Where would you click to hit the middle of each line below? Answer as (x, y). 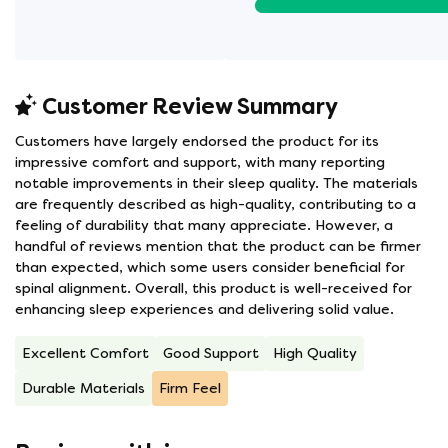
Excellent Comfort (85, 353)
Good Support (211, 353)
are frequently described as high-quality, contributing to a (215, 204)
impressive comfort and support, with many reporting (200, 162)
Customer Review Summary (187, 107)
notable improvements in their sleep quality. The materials (216, 183)
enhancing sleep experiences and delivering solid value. (204, 309)
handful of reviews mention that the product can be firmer (218, 246)
